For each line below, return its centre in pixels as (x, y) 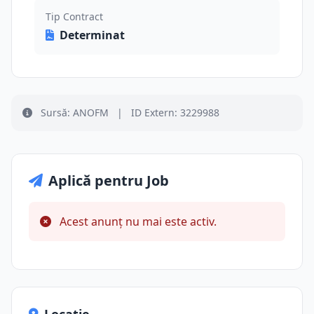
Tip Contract (74, 16)
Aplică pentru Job (109, 180)
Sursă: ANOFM (75, 112)
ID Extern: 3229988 (174, 112)
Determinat (92, 35)
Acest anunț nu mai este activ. (137, 221)
